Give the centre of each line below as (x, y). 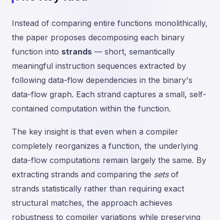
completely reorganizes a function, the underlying (105, 146)
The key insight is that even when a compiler (95, 132)
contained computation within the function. (91, 109)
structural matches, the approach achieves (92, 203)
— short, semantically (133, 52)
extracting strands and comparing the (83, 174)
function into (37, 52)
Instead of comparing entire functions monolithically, (110, 23)
